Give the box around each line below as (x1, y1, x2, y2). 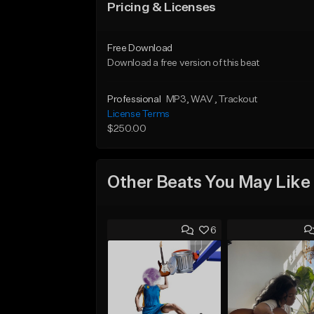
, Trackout (214, 95, 258, 104)
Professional (107, 95, 161, 104)
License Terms (107, 109, 170, 119)
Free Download (107, 43, 172, 53)
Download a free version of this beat (107, 58, 260, 68)
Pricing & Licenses (107, 1, 216, 14)
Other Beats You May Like (107, 174, 310, 191)
